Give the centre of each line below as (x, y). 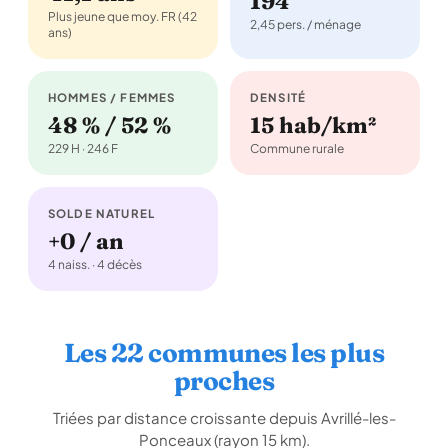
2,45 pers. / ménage (305, 24)
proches (224, 381)
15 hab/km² (313, 125)
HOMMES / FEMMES (112, 97)
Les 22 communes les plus (224, 353)
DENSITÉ (278, 97)
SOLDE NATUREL (101, 213)
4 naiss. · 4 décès (95, 264)
